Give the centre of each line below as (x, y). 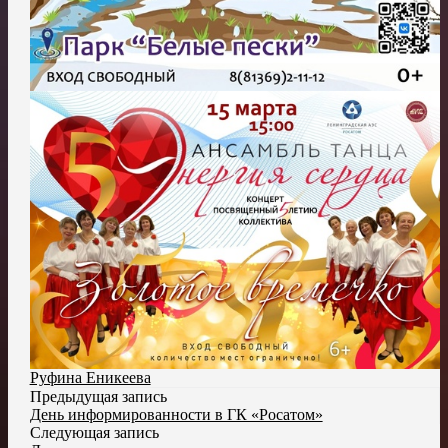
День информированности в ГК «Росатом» (176, 414)
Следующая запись (94, 432)
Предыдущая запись (98, 396)
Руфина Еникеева (90, 377)
